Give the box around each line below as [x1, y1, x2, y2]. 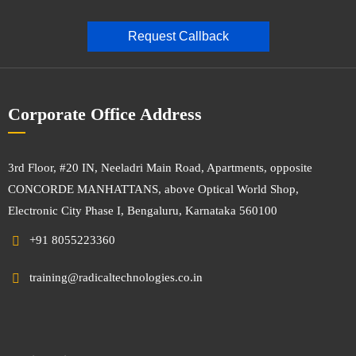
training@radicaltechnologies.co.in [29, 271, 203, 284]
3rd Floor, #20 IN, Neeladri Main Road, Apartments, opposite [8, 161, 312, 175]
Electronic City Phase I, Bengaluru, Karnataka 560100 [8, 204, 277, 218]
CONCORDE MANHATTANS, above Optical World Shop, [8, 183, 299, 196]
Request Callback [127, 29, 229, 44]
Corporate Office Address [8, 104, 202, 125]
